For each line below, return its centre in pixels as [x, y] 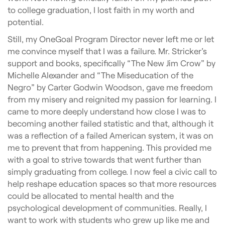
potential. [26, 22]
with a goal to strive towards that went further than [104, 159]
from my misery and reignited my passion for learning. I [112, 99]
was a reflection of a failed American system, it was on [110, 135]
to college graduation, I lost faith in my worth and [101, 10]
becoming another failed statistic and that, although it [110, 123]
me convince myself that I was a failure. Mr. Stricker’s [107, 51]
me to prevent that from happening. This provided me [109, 147]
